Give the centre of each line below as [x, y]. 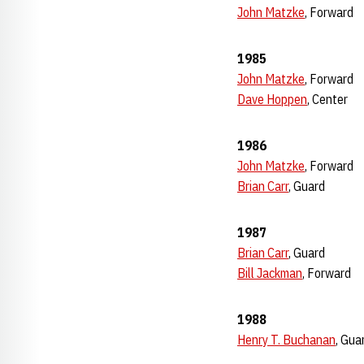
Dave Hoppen [272, 99]
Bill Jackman [270, 273]
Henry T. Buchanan [286, 340]
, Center [327, 99]
